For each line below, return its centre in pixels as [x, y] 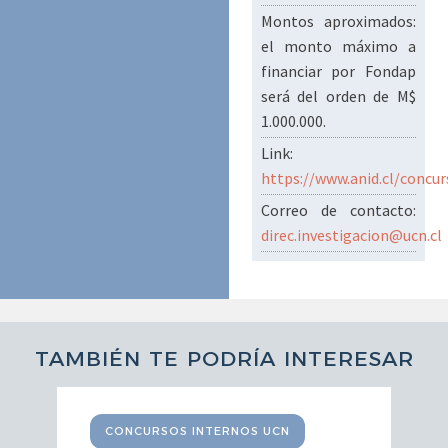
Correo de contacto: [338, 210]
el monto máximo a [338, 46]
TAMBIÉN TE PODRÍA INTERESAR [224, 358]
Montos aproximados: [338, 21]
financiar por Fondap [338, 71]
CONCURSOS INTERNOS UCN [198, 431]
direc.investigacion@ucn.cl [351, 235]
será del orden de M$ [338, 96]
